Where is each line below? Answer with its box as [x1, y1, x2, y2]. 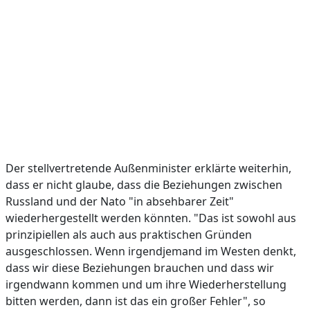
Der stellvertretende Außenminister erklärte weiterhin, [6, 161, 291, 176]
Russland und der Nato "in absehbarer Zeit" [6, 194, 234, 209]
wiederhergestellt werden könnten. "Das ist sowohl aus [6, 210, 296, 226]
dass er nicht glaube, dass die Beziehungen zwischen [6, 177, 282, 192]
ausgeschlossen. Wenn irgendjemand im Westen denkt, [6, 244, 296, 259]
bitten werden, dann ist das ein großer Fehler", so [6, 293, 266, 309]
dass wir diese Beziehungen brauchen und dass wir [6, 260, 274, 275]
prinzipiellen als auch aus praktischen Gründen [6, 227, 252, 242]
